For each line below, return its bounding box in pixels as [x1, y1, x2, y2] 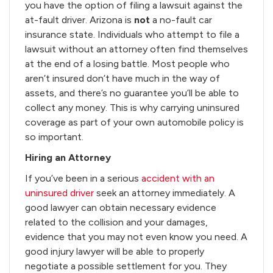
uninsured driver [25, 186, 94, 199]
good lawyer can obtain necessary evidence [25, 201, 216, 213]
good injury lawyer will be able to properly [25, 245, 204, 257]
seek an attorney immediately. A [94, 186, 235, 199]
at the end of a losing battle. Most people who [25, 57, 230, 69]
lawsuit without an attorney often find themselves [25, 43, 248, 55]
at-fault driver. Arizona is [25, 13, 134, 26]
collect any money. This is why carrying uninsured [25, 101, 239, 113]
